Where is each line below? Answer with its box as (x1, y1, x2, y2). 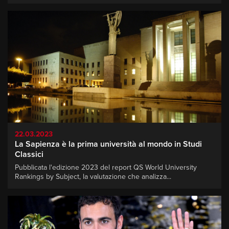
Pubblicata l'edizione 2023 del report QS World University (15, 163, 197, 172)
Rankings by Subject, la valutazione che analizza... (15, 172, 171, 181)
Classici (15, 149, 43, 160)
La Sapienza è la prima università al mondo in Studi (15, 139, 202, 150)
